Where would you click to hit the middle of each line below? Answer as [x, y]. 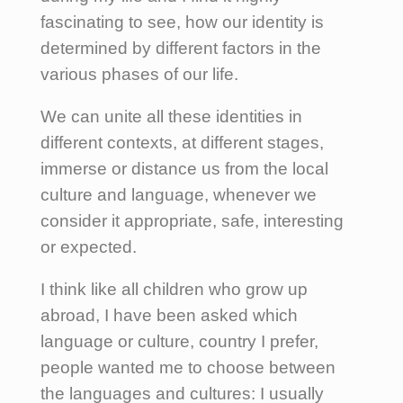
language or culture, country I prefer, [179, 341]
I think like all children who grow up [174, 289]
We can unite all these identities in [171, 116]
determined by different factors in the [181, 48]
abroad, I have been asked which [169, 315]
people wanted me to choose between [188, 367]
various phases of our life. [139, 74]
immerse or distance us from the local [184, 168]
